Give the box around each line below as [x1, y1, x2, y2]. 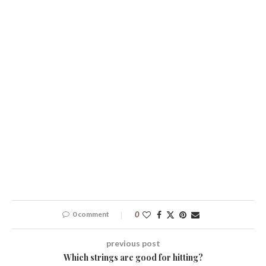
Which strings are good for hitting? [63, 251, 203, 263]
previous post [106, 237, 160, 248]
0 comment [72, 209, 109, 218]
